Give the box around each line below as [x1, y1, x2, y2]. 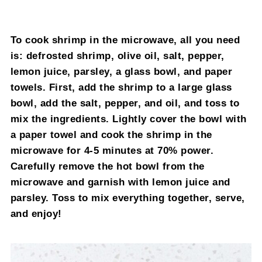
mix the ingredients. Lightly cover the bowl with [10, 113, 247, 125]
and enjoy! [10, 208, 62, 219]
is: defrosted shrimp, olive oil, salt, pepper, [10, 50, 225, 61]
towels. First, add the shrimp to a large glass [10, 82, 232, 93]
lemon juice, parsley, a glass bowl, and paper [10, 66, 233, 77]
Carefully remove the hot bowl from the [10, 161, 205, 172]
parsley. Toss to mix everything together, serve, [10, 192, 245, 204]
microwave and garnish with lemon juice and [10, 177, 230, 188]
